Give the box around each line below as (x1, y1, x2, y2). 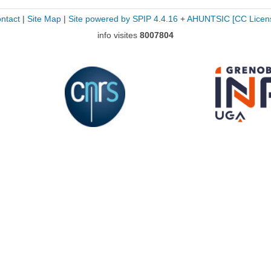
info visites (97, 30, 140, 40)
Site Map (27, 15, 61, 24)
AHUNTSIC (186, 15, 230, 24)
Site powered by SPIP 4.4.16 (68, 15, 178, 24)
